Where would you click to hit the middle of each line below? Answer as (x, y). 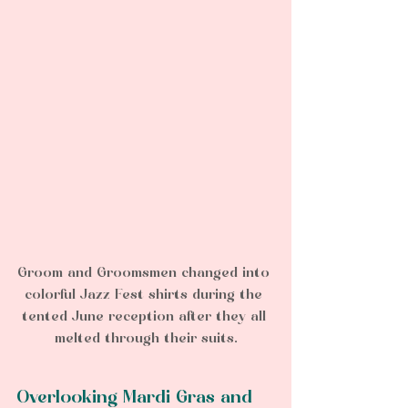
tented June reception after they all (146, 318)
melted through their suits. (146, 340)
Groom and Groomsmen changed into (146, 274)
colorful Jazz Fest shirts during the (146, 296)
